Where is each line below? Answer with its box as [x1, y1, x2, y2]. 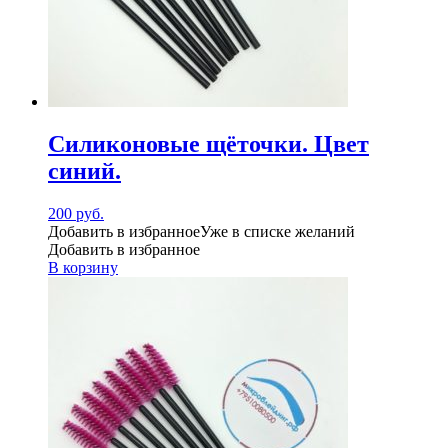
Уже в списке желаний [200, 222, 355, 240]
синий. [48, 157, 121, 184]
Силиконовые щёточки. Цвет [48, 130, 369, 157]
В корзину [48, 258, 118, 276]
